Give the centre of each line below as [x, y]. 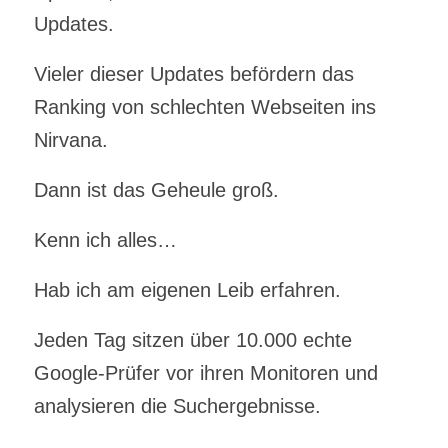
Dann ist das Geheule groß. [156, 189]
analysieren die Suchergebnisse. [177, 405]
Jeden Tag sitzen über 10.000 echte [192, 339]
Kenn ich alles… [105, 239]
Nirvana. [70, 139]
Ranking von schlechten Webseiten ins [204, 106]
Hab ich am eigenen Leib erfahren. [187, 289]
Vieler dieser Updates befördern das [193, 73]
